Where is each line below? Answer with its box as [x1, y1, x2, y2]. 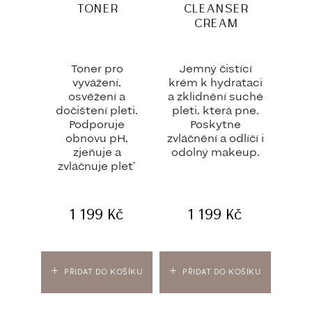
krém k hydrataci [168, 74, 263, 91]
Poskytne [189, 116, 241, 133]
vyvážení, [72, 74, 121, 91]
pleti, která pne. [171, 102, 259, 119]
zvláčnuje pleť [58, 157, 136, 175]
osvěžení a [68, 88, 125, 105]
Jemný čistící [178, 60, 252, 77]
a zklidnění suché [167, 88, 263, 105]
